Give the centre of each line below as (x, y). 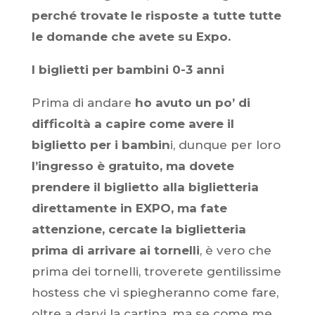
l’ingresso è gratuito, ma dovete (133, 166)
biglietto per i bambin (101, 145)
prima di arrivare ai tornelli (115, 250)
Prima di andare (83, 103)
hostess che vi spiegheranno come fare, (155, 292)
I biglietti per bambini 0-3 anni (128, 70)
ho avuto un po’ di (192, 103)
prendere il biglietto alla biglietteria (145, 187)
